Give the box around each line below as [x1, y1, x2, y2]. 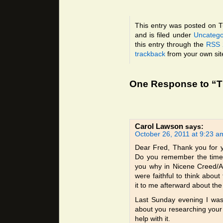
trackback [135, 50, 165, 58]
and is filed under [135, 31, 194, 39]
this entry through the [135, 40, 207, 49]
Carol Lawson [135, 122, 183, 131]
